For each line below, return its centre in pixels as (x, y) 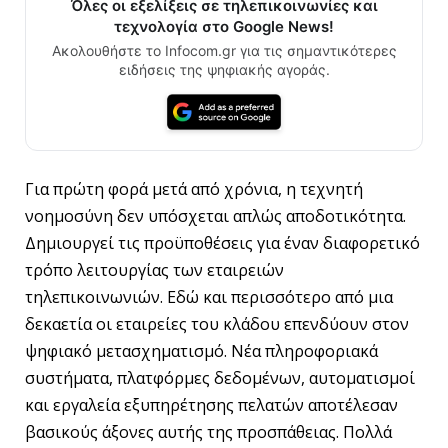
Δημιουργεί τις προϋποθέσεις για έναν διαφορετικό (222, 242)
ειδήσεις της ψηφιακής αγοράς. (224, 69)
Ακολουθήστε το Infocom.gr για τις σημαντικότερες (224, 50)
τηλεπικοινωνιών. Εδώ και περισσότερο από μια (209, 296)
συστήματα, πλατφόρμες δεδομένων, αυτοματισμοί (220, 377)
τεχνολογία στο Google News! (224, 26)
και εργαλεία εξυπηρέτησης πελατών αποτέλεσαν (211, 404)
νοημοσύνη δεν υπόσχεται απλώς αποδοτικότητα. (215, 215)
